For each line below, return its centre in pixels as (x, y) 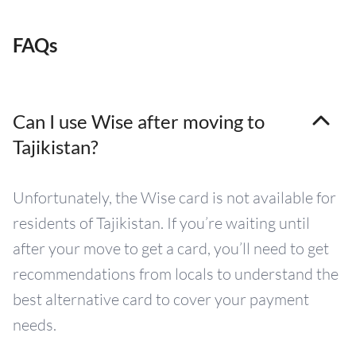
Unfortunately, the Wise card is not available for (174, 198)
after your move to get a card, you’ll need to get (171, 249)
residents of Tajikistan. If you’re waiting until (161, 223)
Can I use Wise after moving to (139, 122)
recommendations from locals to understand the (176, 274)
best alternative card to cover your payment (161, 300)
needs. (35, 325)
